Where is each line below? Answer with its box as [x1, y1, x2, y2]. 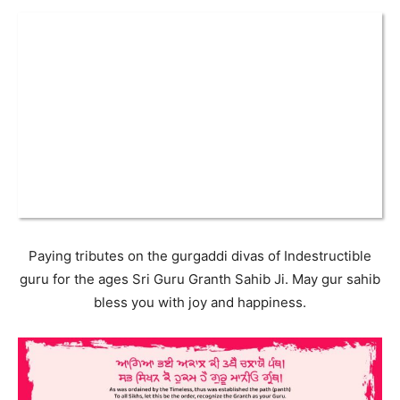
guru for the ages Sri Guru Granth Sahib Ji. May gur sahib [20, 270, 380, 287]
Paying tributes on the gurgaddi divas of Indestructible [29, 246, 371, 264]
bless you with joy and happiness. [94, 293, 306, 311]
